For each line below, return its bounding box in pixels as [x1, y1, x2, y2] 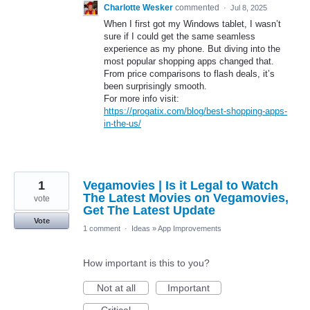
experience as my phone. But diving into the [104, 44, 280, 55]
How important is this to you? [83, 257, 210, 269]
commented [175, 3, 221, 13]
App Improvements [158, 224, 221, 233]
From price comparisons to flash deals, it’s [104, 69, 275, 80]
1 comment [83, 224, 120, 233]
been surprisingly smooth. [104, 81, 207, 92]
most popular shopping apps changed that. [104, 56, 274, 67]
